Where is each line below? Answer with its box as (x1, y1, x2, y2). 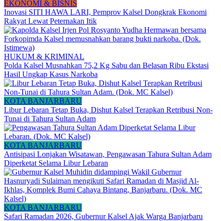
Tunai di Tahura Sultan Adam (4, 114, 96, 123)
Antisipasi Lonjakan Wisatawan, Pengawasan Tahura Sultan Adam (4, 149, 212, 158)
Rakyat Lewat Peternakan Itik (4, 16, 97, 25)
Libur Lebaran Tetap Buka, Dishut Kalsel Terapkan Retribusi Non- (4, 105, 213, 114)
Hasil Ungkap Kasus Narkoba (4, 70, 98, 78)
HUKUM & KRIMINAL (4, 52, 84, 61)
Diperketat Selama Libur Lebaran (4, 158, 108, 167)
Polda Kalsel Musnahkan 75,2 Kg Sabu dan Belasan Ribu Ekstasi (4, 61, 209, 70)
